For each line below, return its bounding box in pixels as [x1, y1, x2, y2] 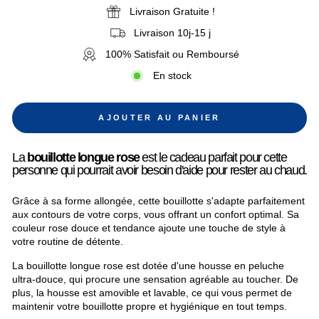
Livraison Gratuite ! [129, 6, 215, 17]
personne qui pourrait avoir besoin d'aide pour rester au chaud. [12, 162, 307, 177]
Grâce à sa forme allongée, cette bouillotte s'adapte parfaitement [12, 196, 305, 206]
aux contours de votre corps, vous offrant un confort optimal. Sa [12, 209, 299, 220]
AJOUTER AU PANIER [98, 113, 221, 122]
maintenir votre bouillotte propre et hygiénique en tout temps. [12, 301, 287, 312]
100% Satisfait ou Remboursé [105, 49, 239, 60]
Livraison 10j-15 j [133, 28, 211, 38]
